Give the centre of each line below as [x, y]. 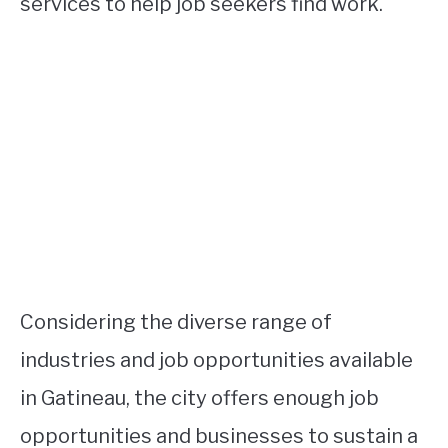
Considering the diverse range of [176, 322]
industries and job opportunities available [216, 360]
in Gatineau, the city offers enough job [199, 398]
